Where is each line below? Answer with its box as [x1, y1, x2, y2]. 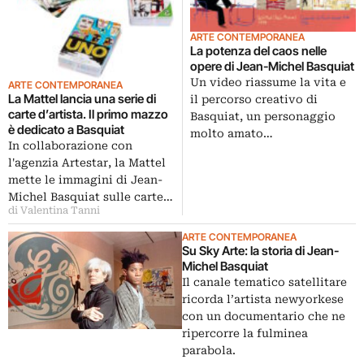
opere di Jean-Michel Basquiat [190, 58, 354, 75]
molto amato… [190, 127, 273, 141]
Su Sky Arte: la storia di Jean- [182, 242, 339, 258]
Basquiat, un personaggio [190, 110, 336, 123]
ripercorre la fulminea [182, 326, 308, 340]
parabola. [182, 343, 236, 357]
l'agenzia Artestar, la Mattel [8, 155, 166, 169]
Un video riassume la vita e [190, 76, 346, 89]
